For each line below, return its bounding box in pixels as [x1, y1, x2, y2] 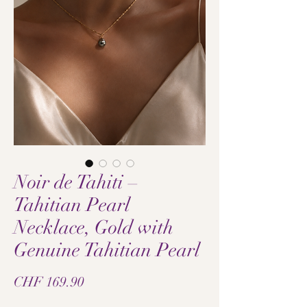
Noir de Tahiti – [14, 171, 138, 194]
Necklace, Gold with [14, 216, 173, 239]
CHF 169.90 [14, 273, 84, 291]
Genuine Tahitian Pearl [14, 238, 200, 262]
